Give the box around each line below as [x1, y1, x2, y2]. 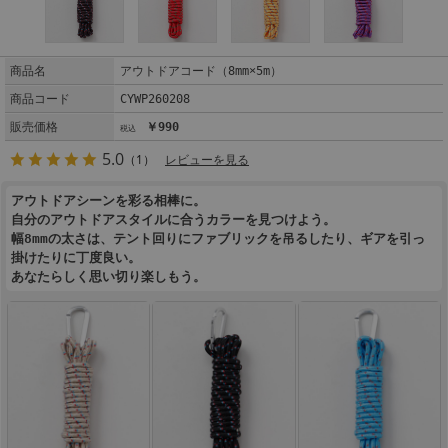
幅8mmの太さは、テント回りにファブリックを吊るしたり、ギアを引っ [11, 231, 425, 247]
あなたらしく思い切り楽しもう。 [11, 269, 206, 285]
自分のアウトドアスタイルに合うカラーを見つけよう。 [11, 212, 336, 228]
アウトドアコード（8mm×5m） [119, 64, 282, 79]
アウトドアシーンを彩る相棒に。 [11, 193, 206, 209]
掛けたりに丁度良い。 [11, 250, 141, 266]
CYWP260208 [119, 92, 190, 107]
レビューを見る [165, 153, 249, 168]
